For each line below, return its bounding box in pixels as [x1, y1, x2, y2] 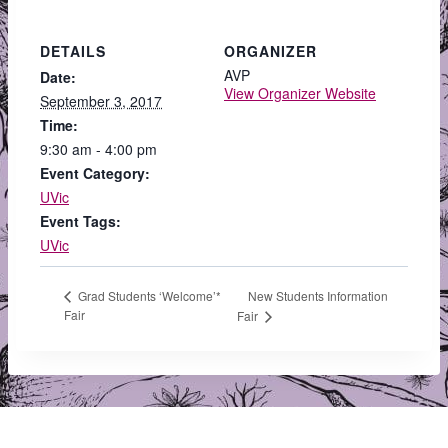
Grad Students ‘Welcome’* [75, 286, 221, 304]
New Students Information [248, 286, 389, 304]
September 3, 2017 [40, 91, 162, 112]
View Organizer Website [224, 83, 376, 104]
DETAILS [40, 41, 106, 62]
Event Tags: [40, 211, 121, 232]
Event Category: [40, 163, 150, 184]
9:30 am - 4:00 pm [40, 139, 157, 160]
